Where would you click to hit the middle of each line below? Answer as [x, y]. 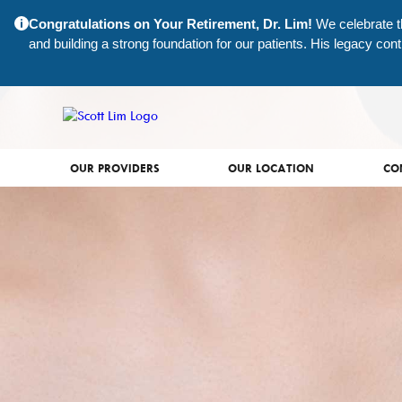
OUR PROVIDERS [115, 168]
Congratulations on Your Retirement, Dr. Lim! [170, 24]
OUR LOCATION [271, 168]
